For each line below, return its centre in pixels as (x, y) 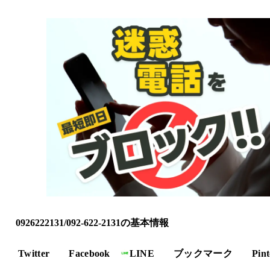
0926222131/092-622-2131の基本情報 (92, 222)
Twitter (34, 253)
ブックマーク (203, 253)
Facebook (89, 253)
